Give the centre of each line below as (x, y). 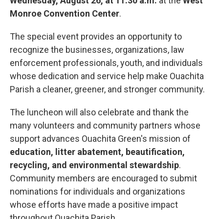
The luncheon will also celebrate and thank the (99, 112)
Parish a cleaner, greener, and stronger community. (107, 89)
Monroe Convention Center (65, 13)
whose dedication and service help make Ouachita (107, 76)
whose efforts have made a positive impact (94, 205)
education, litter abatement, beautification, (97, 152)
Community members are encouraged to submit (103, 178)
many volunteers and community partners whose (105, 125)
